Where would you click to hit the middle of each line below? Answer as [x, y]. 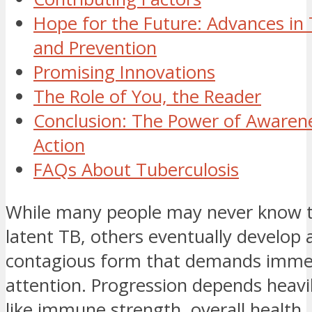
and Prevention [95, 48]
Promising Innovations [124, 72]
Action [59, 146]
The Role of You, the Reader [147, 97]
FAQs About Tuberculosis [136, 170]
